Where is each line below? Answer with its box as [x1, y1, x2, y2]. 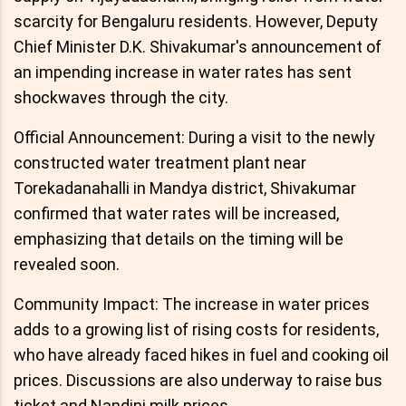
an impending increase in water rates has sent [14, 63, 352, 82]
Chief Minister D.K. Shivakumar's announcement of [14, 37, 382, 57]
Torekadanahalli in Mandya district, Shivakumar [14, 179, 356, 198]
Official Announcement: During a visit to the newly [14, 128, 375, 148]
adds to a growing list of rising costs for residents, [14, 320, 379, 340]
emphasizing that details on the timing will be [14, 229, 343, 249]
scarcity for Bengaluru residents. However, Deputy [14, 12, 378, 32]
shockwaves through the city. [14, 88, 228, 108]
